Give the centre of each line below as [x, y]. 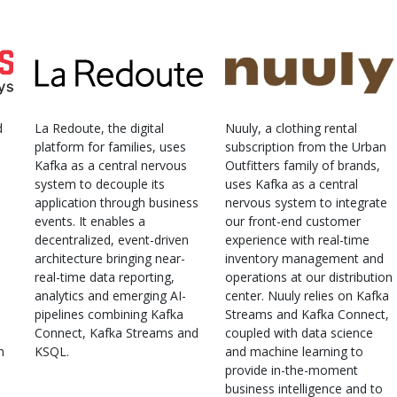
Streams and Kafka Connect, [307, 314]
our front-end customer [293, 221]
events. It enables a [90, 221]
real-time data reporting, [105, 276]
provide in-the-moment [292, 370]
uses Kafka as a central [292, 183]
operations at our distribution [309, 276]
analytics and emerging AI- [110, 295]
